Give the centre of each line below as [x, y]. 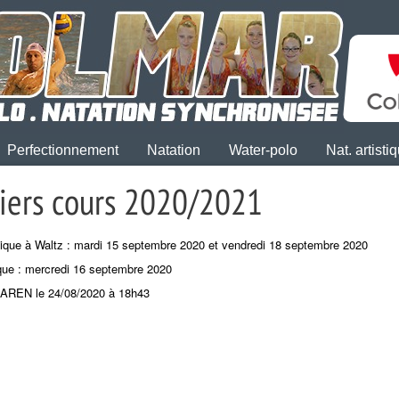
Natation [174, 150]
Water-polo [263, 150]
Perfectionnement [63, 150]
